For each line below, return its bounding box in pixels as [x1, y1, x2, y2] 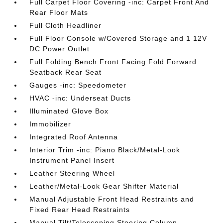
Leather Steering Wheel [29, 169, 115, 177]
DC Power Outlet [29, 44, 90, 53]
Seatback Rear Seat [29, 68, 102, 76]
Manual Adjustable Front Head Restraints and [29, 195, 195, 203]
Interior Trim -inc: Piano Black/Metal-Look [29, 145, 181, 154]
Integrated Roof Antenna [29, 132, 118, 141]
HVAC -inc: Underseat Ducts [29, 94, 131, 102]
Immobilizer [29, 119, 72, 128]
